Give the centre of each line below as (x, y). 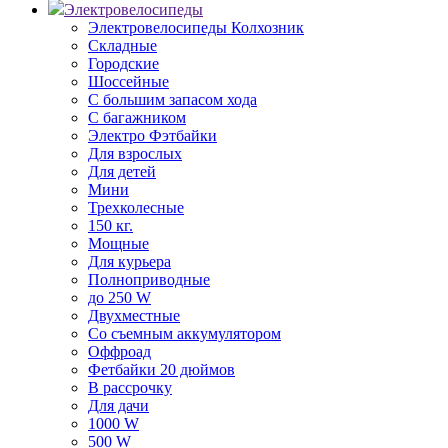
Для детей (122, 171)
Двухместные (134, 315)
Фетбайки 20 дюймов (161, 369)
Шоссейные (128, 81)
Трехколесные (136, 207)
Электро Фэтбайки (152, 135)
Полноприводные (149, 279)
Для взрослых (135, 153)
